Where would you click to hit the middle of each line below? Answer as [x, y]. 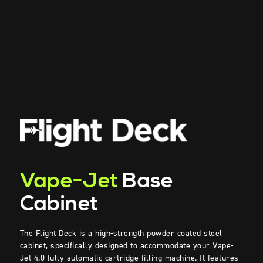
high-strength [120, 233]
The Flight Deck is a [56, 233]
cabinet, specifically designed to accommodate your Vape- [127, 245]
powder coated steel [183, 233]
